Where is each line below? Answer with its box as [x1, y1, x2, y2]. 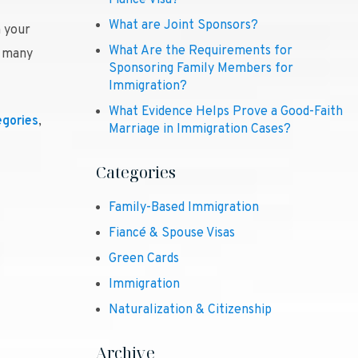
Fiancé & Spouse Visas [109, 225, 235, 241]
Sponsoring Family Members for [109, 61, 293, 77]
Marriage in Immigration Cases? [109, 121, 291, 137]
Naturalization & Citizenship [109, 302, 272, 318]
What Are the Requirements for [109, 43, 292, 59]
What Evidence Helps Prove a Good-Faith [109, 104, 343, 120]
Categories [96, 161, 176, 183]
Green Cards [109, 251, 179, 267]
